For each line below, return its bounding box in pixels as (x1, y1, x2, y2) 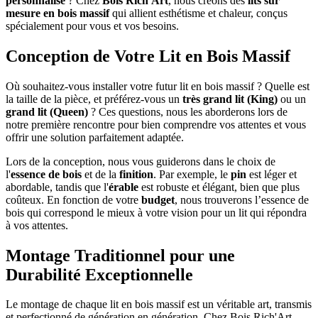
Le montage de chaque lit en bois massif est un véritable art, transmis (6, 298, 312, 311)
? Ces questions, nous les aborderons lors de (88, 105, 287, 118)
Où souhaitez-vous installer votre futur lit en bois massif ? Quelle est (6, 79, 309, 92)
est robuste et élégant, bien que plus (138, 180, 300, 193)
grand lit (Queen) (6, 105, 88, 118)
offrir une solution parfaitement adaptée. (6, 131, 184, 143)
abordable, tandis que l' (6, 180, 109, 193)
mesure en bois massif (6, 6, 109, 19)
